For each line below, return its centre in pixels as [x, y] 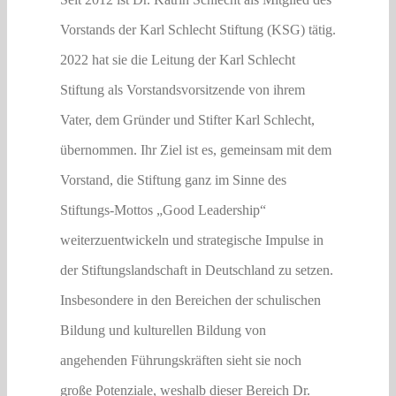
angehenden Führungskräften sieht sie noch [180, 360]
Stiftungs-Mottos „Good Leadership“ [163, 210]
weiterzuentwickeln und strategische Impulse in [191, 240]
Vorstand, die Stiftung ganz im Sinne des [173, 180]
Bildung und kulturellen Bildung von [163, 330]
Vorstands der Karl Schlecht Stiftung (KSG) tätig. [198, 30]
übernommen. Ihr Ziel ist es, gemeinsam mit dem [195, 150]
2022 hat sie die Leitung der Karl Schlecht [177, 60]
